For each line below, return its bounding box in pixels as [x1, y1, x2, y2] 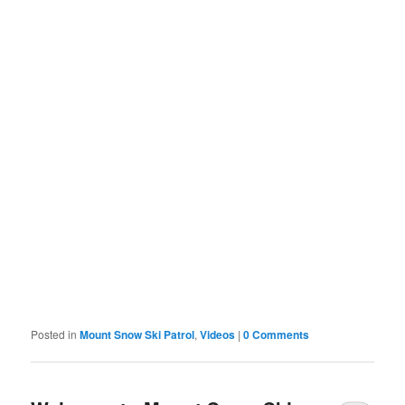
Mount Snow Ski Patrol [80, 325, 195, 343]
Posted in [31, 325, 78, 342]
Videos [200, 325, 236, 343]
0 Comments [243, 325, 310, 343]
